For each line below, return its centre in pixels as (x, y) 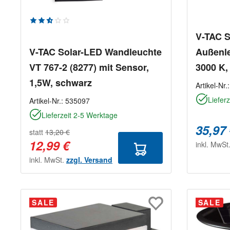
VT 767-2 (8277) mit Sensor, (89, 68)
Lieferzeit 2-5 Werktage (80, 115)
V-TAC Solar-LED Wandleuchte (96, 52)
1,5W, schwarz (61, 83)
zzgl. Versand (89, 160)
